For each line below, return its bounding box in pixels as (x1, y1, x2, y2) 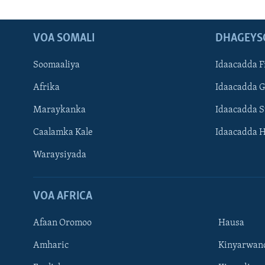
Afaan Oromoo (33, 218, 92, 228)
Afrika (33, 82, 60, 92)
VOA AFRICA (33, 190, 92, 202)
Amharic (33, 240, 69, 250)
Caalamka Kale (33, 127, 93, 137)
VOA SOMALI (33, 32, 95, 44)
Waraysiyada (33, 150, 86, 160)
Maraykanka (33, 105, 86, 115)
